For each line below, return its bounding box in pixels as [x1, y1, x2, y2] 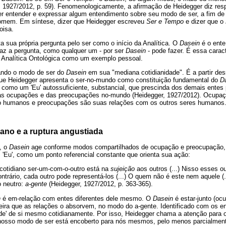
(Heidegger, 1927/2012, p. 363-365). [49, 180, 153, 188]
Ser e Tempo [146, 17, 184, 25]
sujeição [110, 165, 137, 173]
